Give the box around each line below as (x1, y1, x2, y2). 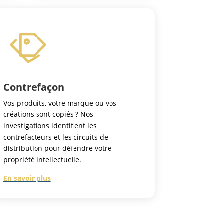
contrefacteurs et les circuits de (3, 132, 108, 142)
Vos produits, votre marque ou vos (3, 98, 116, 108)
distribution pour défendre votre (3, 144, 111, 153)
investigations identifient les (3, 121, 97, 131)
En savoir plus (3, 173, 51, 183)
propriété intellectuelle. (3, 155, 81, 165)
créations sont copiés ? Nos (3, 110, 93, 119)
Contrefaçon (3, 80, 64, 94)
